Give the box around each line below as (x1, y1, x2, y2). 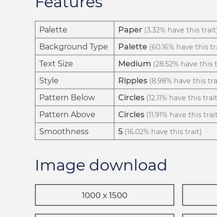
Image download (35, 155, 168, 175)
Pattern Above (39, 110, 95, 120)
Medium (118, 59, 151, 69)
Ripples (118, 76, 147, 86)
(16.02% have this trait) (124, 127, 202, 137)
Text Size (39, 59, 73, 69)
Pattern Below (39, 93, 95, 103)
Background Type (39, 42, 108, 52)
